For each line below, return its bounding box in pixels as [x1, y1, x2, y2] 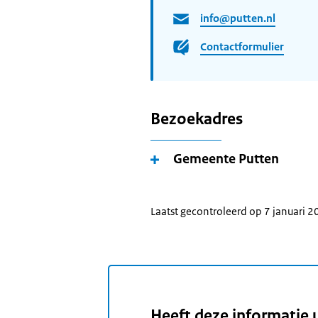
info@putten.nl [200, 11, 275, 25]
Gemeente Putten [173, 150, 279, 168]
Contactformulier [200, 39, 284, 53]
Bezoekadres [150, 109, 243, 129]
